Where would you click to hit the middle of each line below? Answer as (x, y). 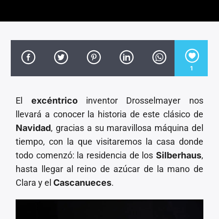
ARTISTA (29, 28)
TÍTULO (31, 17)
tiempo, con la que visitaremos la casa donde (109, 141)
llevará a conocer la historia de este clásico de (109, 114)
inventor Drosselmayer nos (140, 100)
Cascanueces (83, 182)
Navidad (33, 128)
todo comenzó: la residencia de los (86, 155)
